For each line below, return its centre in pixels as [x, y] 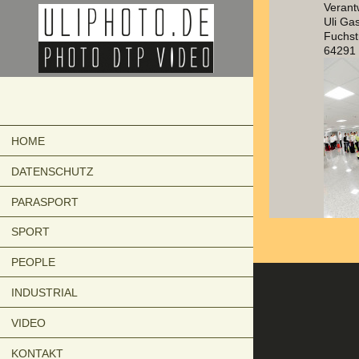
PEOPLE [33, 262]
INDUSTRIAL [44, 293]
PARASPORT [45, 202]
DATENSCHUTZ [52, 171]
